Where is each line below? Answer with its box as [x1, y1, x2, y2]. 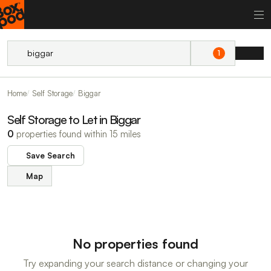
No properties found [73, 235, 198, 252]
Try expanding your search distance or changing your [23, 257, 248, 269]
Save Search [26, 151, 76, 160]
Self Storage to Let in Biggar [7, 112, 140, 127]
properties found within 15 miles [14, 128, 141, 140]
